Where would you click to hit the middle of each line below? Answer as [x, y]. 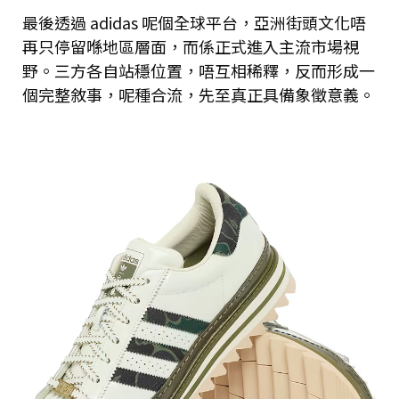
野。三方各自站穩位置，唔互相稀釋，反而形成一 [199, 70]
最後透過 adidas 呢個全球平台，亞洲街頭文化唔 [194, 22]
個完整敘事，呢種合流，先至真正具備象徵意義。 [199, 94]
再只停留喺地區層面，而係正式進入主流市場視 [191, 46]
